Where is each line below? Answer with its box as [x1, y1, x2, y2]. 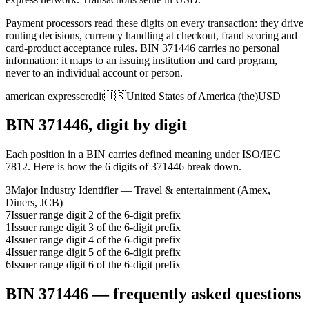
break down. [184, 161, 241, 173]
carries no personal [198, 41, 279, 54]
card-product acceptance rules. [6, 41, 137, 54]
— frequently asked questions [88, 285, 301, 303]
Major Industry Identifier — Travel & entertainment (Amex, [11, 184, 270, 197]
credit [80, 90, 104, 102]
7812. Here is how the [6, 161, 102, 173]
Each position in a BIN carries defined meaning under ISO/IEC [6, 148, 281, 161]
